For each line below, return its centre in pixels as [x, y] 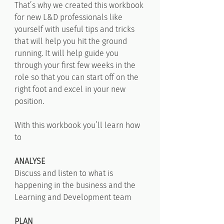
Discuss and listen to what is [64, 173]
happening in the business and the [75, 185]
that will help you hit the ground [71, 41]
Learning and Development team [73, 197]
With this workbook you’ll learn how [77, 125]
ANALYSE [30, 161]
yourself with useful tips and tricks [74, 29]
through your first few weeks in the [75, 65]
